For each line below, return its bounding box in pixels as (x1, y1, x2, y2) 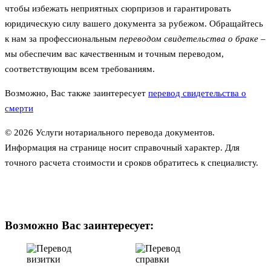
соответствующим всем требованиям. (5, 64, 155, 74)
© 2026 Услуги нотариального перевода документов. (5, 127, 215, 137)
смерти (5, 103, 33, 113)
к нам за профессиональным (5, 33, 119, 44)
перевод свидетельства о (148, 88, 246, 98)
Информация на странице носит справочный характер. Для (5, 142, 240, 152)
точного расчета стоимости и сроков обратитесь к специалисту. (5, 157, 258, 168)
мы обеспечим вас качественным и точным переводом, (5, 48, 224, 59)
